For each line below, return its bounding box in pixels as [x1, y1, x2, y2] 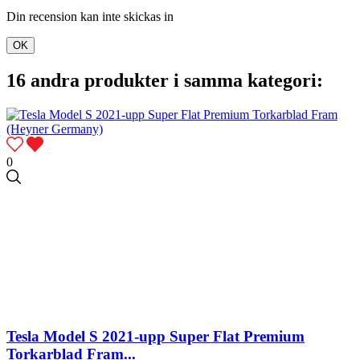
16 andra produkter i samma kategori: [6, 70, 323, 92]
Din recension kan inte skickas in [6, 10, 174, 24]
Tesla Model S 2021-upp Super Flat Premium [6, 327, 305, 345]
